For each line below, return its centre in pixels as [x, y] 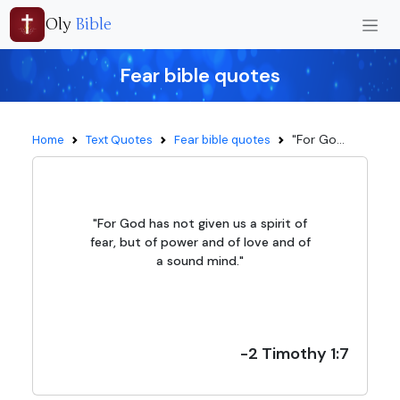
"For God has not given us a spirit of [200, 223]
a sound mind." [200, 261]
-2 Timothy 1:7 [295, 354]
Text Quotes [119, 140]
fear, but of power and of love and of [200, 242]
